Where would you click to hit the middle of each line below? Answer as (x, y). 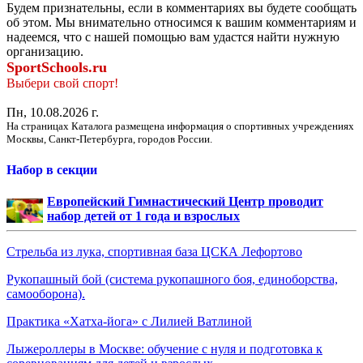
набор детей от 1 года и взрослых (143, 216)
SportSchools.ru (57, 67)
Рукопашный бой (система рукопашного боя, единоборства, (172, 280)
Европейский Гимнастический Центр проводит (185, 202)
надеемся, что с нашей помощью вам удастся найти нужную (173, 36)
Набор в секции (52, 169)
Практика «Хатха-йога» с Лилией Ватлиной (129, 322)
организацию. (45, 51)
